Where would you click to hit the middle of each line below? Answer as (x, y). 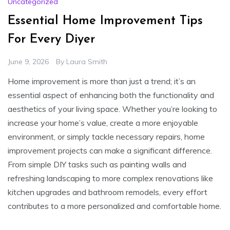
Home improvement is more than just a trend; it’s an (102, 81)
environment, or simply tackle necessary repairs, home (106, 136)
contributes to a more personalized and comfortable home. (114, 206)
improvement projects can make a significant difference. (110, 150)
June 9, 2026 (28, 61)
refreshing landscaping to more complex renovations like (110, 178)
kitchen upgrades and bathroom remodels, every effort (108, 192)
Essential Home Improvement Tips (105, 21)
